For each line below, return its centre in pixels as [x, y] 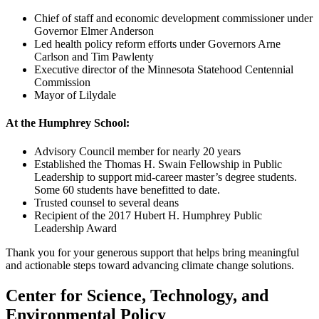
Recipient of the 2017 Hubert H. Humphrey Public [148, 215]
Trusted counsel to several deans [106, 202]
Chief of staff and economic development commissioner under [173, 19]
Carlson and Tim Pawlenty [94, 57]
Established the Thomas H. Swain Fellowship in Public [158, 164]
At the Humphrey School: [68, 123]
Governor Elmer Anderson [94, 31]
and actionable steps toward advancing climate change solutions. [150, 265]
